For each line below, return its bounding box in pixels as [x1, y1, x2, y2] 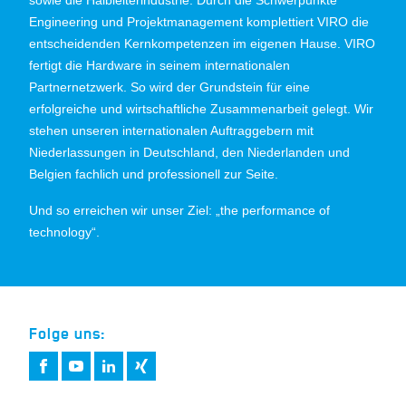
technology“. [29, 224, 100, 239]
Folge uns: [29, 323, 105, 343]
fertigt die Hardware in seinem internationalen [29, 57, 290, 72]
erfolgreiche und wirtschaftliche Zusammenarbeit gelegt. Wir [29, 101, 373, 116]
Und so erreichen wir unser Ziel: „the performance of [29, 202, 330, 217]
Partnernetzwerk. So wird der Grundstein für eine [29, 79, 310, 94]
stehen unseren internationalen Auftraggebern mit [29, 122, 314, 138]
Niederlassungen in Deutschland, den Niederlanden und [29, 144, 350, 159]
